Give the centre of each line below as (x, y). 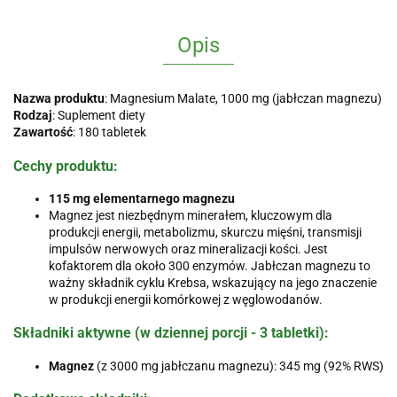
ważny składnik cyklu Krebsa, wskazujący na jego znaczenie (213, 282)
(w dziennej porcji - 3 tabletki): (230, 333)
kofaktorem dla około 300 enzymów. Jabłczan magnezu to (210, 265)
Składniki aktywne (72, 333)
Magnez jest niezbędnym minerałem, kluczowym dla (191, 215)
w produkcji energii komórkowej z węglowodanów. (186, 299)
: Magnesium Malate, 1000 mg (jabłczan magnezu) (243, 99)
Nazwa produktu (59, 99)
